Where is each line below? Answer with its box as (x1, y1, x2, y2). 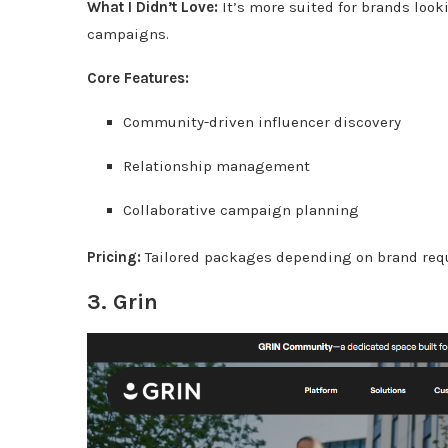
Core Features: (87, 69, 189, 87)
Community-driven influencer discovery (123, 113, 401, 131)
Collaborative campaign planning (123, 201, 359, 219)
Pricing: (87, 248, 141, 266)
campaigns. (87, 25, 169, 43)
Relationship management (123, 157, 310, 175)
